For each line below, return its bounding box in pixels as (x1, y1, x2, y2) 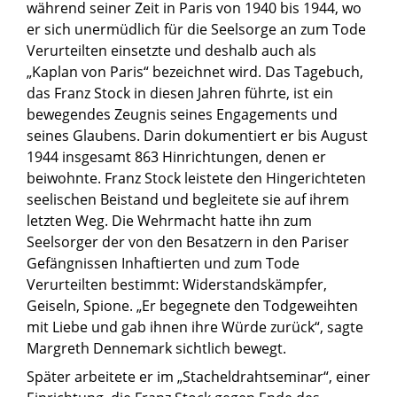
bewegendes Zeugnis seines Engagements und (27, 104, 338, 124)
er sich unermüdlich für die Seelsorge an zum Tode (27, 19, 366, 39)
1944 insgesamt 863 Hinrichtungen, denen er (27, 146, 326, 167)
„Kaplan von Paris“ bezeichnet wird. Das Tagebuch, (27, 61, 363, 82)
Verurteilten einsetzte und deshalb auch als (27, 40, 316, 60)
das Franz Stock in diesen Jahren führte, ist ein (27, 82, 333, 103)
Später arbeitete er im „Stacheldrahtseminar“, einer (27, 366, 370, 386)
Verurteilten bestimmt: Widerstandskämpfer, (27, 274, 327, 294)
